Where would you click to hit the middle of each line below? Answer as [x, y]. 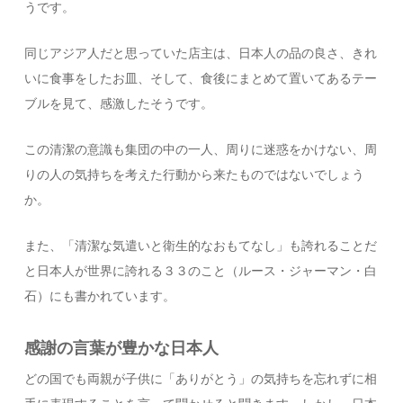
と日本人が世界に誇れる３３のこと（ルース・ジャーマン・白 [201, 271]
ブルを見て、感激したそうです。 [119, 104]
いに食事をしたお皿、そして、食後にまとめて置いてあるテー [201, 79]
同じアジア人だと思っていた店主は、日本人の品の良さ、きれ [201, 54]
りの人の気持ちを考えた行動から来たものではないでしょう [195, 175]
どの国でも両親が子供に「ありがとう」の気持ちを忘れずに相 [201, 379]
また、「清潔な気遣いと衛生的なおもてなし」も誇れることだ [201, 246]
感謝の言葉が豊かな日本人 [122, 348]
